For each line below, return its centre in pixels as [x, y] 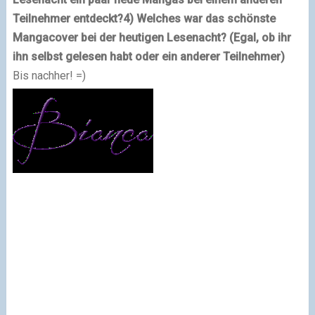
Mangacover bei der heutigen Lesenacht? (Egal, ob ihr [152, 38]
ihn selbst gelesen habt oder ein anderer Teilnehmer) [148, 57]
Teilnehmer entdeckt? [67, 19]
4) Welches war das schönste [199, 19]
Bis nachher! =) [49, 76]
